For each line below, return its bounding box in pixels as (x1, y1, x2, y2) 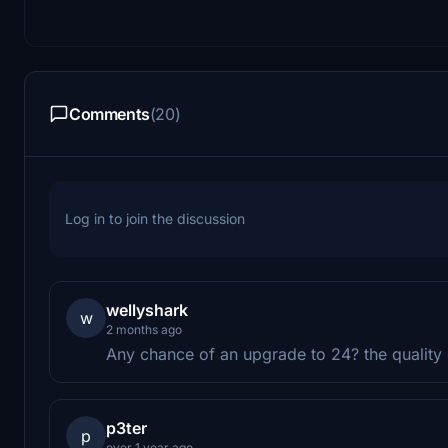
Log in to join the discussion (65, 209, 245, 227)
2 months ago (106, 321, 182, 337)
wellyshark (106, 299, 188, 320)
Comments (69, 103, 150, 124)
